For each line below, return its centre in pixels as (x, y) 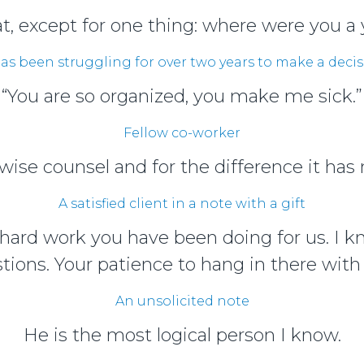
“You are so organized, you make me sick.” (182, 96)
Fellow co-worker (182, 132)
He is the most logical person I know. (182, 335)
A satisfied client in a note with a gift (182, 203)
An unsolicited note (182, 301)
